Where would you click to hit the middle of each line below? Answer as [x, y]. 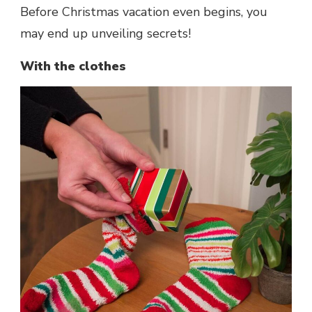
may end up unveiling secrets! [106, 34]
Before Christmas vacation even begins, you [144, 12]
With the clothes [73, 67]
